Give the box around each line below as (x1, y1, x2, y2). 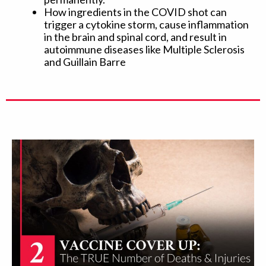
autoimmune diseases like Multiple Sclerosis (44, 42, 245, 56)
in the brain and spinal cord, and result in (44, 30, 227, 43)
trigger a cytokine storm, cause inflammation (44, 17, 249, 31)
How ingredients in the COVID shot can (44, 5, 227, 18)
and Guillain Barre (44, 55, 126, 68)
